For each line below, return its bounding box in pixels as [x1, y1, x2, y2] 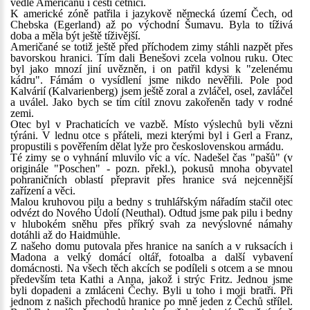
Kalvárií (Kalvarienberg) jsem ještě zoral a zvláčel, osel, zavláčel [10, 85, 293, 97]
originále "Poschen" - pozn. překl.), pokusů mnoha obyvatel [10, 163, 293, 174]
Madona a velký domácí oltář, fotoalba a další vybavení [10, 251, 293, 263]
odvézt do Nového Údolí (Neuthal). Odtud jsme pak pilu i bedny [10, 207, 293, 219]
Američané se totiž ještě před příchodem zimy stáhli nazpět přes [10, 41, 293, 53]
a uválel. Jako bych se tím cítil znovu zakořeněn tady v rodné [10, 96, 293, 108]
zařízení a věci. [10, 185, 75, 197]
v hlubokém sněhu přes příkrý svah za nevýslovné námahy [10, 218, 293, 230]
